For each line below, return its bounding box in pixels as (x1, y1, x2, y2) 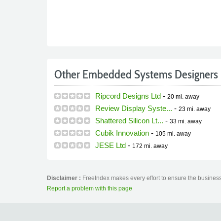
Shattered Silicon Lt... (95, 116, 163, 125)
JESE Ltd (95, 141, 126, 149)
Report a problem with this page (46, 185, 132, 192)
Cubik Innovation (95, 129, 149, 137)
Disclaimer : (46, 175, 82, 182)
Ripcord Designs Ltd (95, 92, 161, 100)
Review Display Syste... (95, 104, 172, 112)
